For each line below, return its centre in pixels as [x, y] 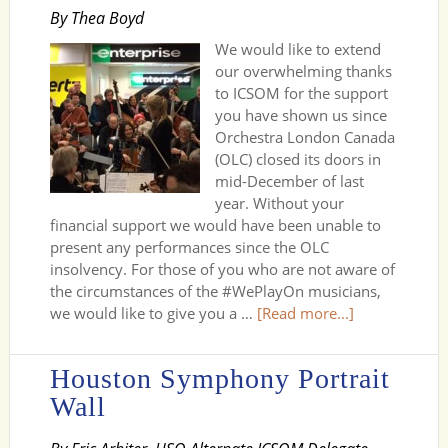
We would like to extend [297, 49]
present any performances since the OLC [189, 247]
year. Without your [279, 203]
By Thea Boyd [96, 18]
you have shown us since [300, 115]
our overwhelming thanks [303, 71]
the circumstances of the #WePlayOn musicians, [215, 291]
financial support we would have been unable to [215, 225]
